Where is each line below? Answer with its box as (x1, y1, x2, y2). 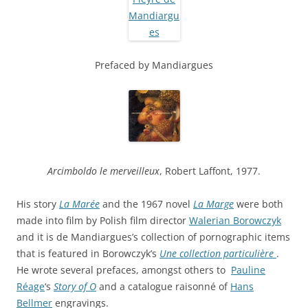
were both (234, 197, 283, 210)
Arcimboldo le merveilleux (47, 164, 159, 177)
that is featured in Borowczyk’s (16, 246, 159, 260)
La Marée (59, 197, 100, 210)
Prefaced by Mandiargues (95, 58, 213, 71)
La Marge (193, 197, 234, 210)
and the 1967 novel (100, 197, 193, 210)
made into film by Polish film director (16, 213, 189, 227)
